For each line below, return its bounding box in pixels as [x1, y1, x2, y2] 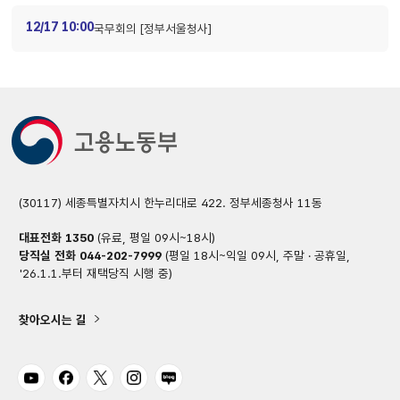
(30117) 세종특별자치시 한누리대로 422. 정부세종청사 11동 [18, 195, 322, 210]
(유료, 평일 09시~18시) [93, 229, 215, 245]
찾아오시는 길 [18, 312, 87, 327]
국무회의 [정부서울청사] [89, 21, 212, 36]
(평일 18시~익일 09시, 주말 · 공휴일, [161, 247, 350, 262]
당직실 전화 [18, 247, 79, 262]
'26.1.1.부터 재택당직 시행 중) [18, 265, 172, 280]
